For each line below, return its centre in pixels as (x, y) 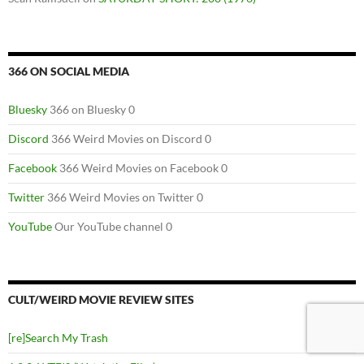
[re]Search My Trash (58, 337)
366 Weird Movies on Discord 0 (130, 138)
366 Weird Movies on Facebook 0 (142, 167)
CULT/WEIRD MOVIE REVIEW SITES (101, 299)
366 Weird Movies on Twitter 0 (124, 197)
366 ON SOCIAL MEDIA (69, 71)
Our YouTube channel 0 (112, 226)
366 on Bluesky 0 (91, 109)
